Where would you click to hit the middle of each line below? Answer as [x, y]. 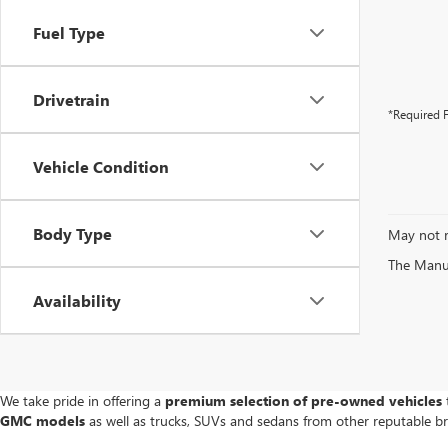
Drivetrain [71, 99]
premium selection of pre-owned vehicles [303, 400]
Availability [77, 300]
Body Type [72, 233]
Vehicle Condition [101, 166]
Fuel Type [69, 32]
